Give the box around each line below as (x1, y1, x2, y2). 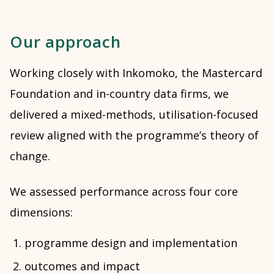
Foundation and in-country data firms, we (10, 86, 229, 101)
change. (10, 148, 50, 163)
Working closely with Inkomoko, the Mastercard (10, 65, 262, 80)
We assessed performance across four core (10, 183, 238, 199)
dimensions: (10, 204, 73, 220)
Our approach (10, 30, 121, 53)
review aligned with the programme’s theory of (10, 127, 259, 143)
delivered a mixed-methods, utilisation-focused (10, 106, 258, 122)
